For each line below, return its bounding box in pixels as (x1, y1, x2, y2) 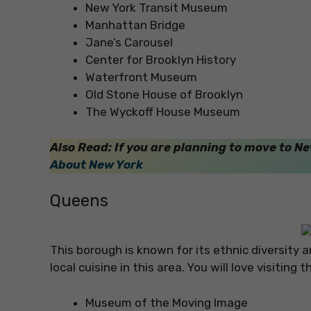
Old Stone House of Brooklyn (85, 87, 243, 102)
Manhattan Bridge (85, 18, 185, 33)
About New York (50, 157, 143, 171)
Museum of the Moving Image (85, 295, 248, 310)
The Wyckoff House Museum (85, 105, 240, 119)
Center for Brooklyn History (85, 53, 236, 67)
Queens (50, 191, 108, 211)
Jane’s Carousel (85, 35, 173, 50)
